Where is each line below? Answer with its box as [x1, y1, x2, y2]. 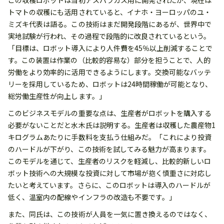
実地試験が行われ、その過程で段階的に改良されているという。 [8, 31, 211, 41]
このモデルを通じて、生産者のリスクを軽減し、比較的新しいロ [8, 156, 211, 166]
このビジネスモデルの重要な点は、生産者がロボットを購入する [8, 108, 212, 118]
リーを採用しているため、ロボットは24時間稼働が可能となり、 [8, 79, 212, 89]
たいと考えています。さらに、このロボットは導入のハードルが [8, 180, 211, 190]
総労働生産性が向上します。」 [8, 91, 106, 101]
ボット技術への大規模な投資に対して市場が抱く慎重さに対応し [8, 168, 212, 178]
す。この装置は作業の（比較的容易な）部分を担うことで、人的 [8, 55, 211, 65]
